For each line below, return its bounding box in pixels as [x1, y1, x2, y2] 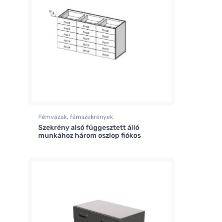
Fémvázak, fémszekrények [38, 113, 113, 121]
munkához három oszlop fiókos [38, 131, 141, 140]
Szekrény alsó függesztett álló [38, 123, 139, 132]
